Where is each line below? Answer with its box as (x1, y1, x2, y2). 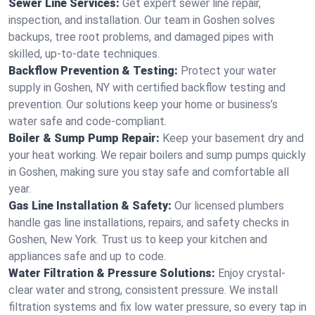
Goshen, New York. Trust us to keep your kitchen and (8, 233, 267, 246)
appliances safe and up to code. (8, 250, 166, 263)
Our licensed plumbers (174, 199, 284, 212)
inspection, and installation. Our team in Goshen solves (8, 13, 275, 27)
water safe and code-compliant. (8, 115, 167, 128)
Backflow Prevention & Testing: (8, 64, 178, 77)
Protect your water (181, 64, 276, 77)
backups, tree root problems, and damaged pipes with (8, 30, 274, 44)
